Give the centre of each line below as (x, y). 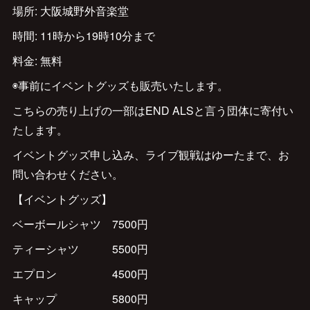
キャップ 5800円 (80, 299)
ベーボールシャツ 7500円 (80, 224)
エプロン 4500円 (80, 274)
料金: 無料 (37, 61)
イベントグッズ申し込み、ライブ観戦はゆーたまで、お (151, 155)
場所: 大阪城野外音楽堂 (70, 11)
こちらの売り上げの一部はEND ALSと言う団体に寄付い (153, 110)
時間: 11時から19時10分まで (83, 36)
